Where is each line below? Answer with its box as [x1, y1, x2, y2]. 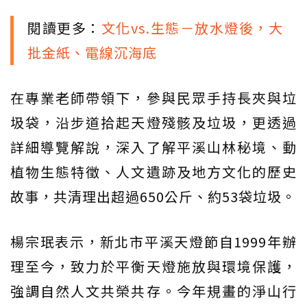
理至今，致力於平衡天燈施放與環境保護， [10, 256, 297, 276]
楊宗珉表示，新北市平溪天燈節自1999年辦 [10, 231, 297, 251]
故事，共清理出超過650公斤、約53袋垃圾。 [10, 186, 296, 206]
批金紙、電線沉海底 [27, 42, 157, 62]
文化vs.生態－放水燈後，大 [101, 17, 283, 38]
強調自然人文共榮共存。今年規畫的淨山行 [10, 280, 297, 301]
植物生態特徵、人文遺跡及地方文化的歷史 [10, 161, 297, 182]
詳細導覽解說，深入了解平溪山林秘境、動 [10, 136, 297, 157]
